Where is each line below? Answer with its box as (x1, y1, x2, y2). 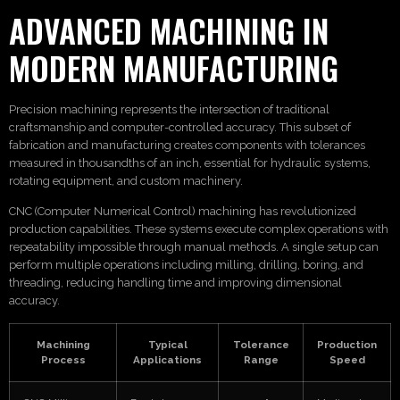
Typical (147, 337, 187, 351)
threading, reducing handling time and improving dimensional (9, 276, 342, 290)
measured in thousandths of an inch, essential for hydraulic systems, (9, 155, 371, 170)
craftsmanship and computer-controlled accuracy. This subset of (9, 120, 351, 134)
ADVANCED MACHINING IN (9, 6, 329, 54)
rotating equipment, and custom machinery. (9, 173, 243, 187)
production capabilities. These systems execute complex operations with (9, 222, 388, 237)
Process (40, 353, 86, 366)
